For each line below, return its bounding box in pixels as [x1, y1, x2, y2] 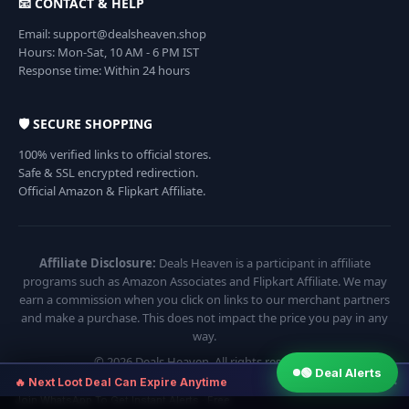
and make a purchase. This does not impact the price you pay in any [21, 309, 388, 327]
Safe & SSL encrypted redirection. [18, 164, 198, 182]
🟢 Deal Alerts [300, 365, 382, 380]
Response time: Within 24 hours [18, 62, 190, 79]
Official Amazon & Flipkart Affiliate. [18, 183, 205, 200]
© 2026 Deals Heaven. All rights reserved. [94, 353, 315, 371]
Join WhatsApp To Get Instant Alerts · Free [15, 393, 230, 406]
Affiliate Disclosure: [38, 255, 156, 272]
